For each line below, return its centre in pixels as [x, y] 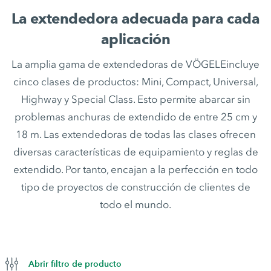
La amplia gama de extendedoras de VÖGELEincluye [135, 64]
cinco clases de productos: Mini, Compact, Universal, [135, 82]
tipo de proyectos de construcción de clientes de [135, 187]
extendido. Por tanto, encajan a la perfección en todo [135, 169]
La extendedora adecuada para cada [135, 18]
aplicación [135, 39]
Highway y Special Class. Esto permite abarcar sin [135, 99]
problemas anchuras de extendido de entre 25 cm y [135, 117]
